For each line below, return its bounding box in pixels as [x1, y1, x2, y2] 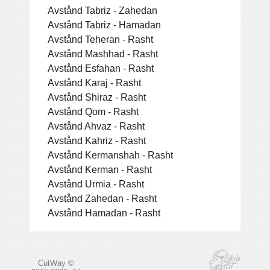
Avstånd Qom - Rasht [48, 105, 139, 117]
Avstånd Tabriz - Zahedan [48, 4, 157, 16]
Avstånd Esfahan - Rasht [48, 62, 154, 74]
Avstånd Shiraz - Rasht [48, 91, 146, 102]
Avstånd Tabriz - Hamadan [48, 19, 161, 30]
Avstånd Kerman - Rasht [48, 163, 152, 175]
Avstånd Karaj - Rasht [48, 77, 141, 88]
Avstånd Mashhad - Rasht [48, 48, 158, 59]
